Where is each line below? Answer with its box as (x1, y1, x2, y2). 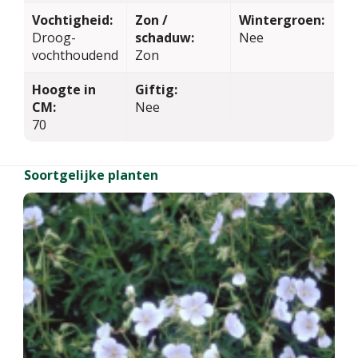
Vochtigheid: (32, 10, 113, 29)
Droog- (32, 28, 76, 46)
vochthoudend (32, 46, 118, 64)
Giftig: (135, 80, 178, 98)
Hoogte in (32, 80, 96, 98)
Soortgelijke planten (24, 165, 158, 184)
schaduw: (135, 28, 195, 46)
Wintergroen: (238, 10, 324, 29)
